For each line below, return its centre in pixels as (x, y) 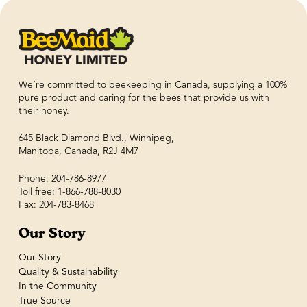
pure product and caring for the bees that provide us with (144, 98)
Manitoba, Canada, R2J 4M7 (78, 152)
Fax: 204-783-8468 (56, 205)
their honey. (44, 111)
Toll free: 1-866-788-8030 (69, 192)
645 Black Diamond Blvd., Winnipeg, (96, 139)
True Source (44, 300)
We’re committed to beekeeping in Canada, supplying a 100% (152, 85)
